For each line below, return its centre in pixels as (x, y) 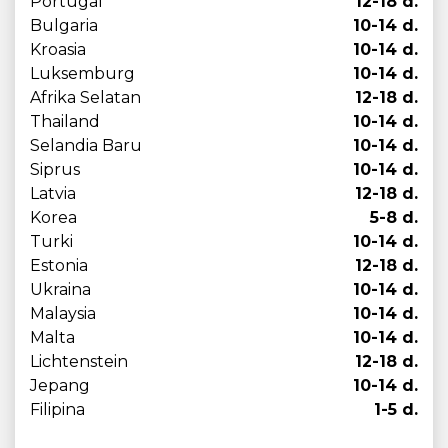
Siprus (55, 169)
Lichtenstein (79, 361)
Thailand (65, 121)
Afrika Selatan (85, 97)
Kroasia (58, 49)
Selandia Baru (86, 145)
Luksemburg (82, 73)
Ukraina (60, 289)
